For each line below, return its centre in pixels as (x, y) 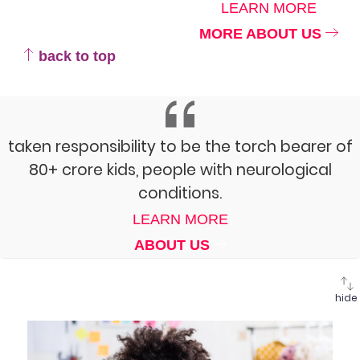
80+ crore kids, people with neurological (180, 170)
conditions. (180, 193)
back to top (75, 56)
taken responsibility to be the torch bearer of (180, 146)
